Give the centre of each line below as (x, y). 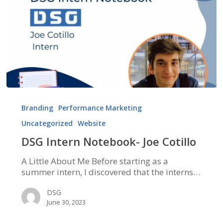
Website (91, 123)
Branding (37, 108)
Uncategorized (47, 123)
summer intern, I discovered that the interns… (111, 172)
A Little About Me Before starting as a (95, 161)
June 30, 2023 (66, 202)
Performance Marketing (100, 108)
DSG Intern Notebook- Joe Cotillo (109, 142)
